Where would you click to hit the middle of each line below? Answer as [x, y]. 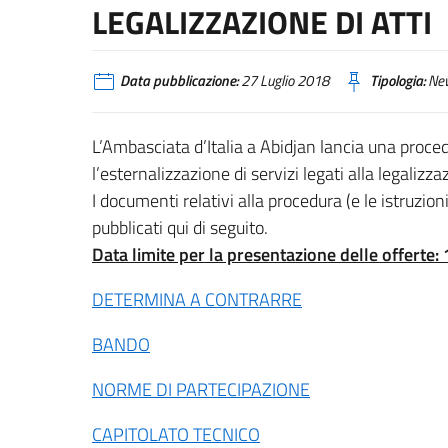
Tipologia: [397, 80]
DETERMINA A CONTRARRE [197, 299]
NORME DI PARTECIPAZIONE [201, 389]
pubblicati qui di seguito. [180, 227]
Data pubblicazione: [179, 80]
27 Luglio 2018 [283, 80]
